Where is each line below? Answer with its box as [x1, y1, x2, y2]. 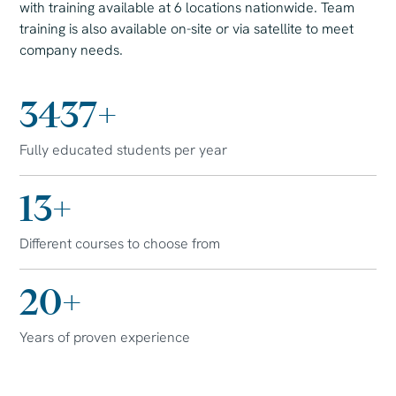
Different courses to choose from [19, 234, 221, 254]
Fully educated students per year [19, 141, 228, 160]
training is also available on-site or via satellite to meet [19, 19, 354, 39]
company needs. [19, 41, 124, 60]
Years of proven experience [19, 328, 191, 347]
